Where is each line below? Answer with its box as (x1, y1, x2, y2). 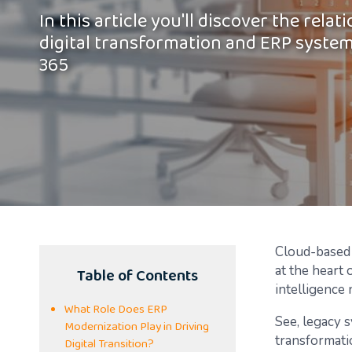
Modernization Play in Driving (64, 316, 209, 339)
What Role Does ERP (64, 299, 167, 322)
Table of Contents (77, 262, 198, 294)
